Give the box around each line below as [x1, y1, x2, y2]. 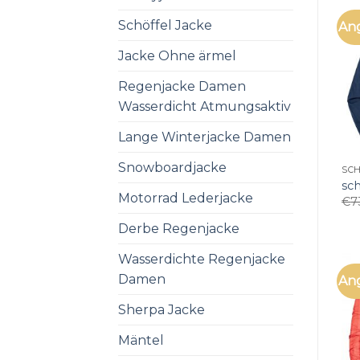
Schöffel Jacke [118, 17, 212, 33]
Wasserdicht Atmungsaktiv [118, 98, 291, 114]
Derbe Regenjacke [118, 220, 239, 236]
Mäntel [118, 332, 164, 348]
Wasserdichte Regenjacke [118, 251, 285, 267]
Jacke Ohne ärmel [118, 47, 236, 63]
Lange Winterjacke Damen [118, 129, 291, 145]
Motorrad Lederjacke [118, 190, 253, 206]
